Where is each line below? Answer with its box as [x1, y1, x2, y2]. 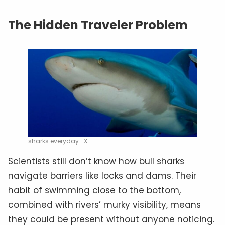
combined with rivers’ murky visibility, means [8, 199, 201, 211]
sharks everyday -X [28, 137, 87, 146]
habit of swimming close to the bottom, [8, 184, 181, 197]
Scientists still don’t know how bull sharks [8, 155, 184, 168]
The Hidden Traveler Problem [8, 16, 188, 33]
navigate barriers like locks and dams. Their [8, 170, 196, 182]
